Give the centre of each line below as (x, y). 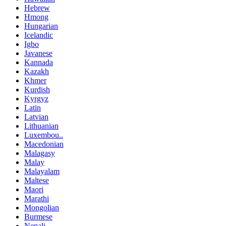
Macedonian (44, 144)
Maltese (37, 181)
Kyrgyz (36, 99)
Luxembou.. (44, 135)
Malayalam (42, 172)
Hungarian (41, 26)
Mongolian (42, 208)
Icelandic (39, 35)
